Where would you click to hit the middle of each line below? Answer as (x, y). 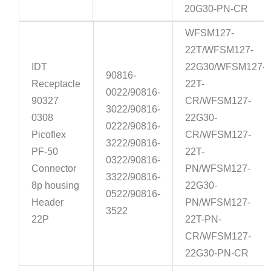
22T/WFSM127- (220, 50)
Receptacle (56, 84)
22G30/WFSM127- (226, 67)
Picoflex (49, 135)
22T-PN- (204, 220)
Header (48, 203)
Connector (54, 169)
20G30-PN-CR (217, 9)
